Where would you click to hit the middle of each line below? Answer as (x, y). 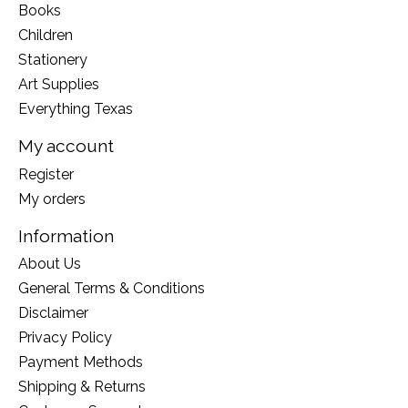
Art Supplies (59, 84)
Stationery (53, 59)
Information (66, 235)
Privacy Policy (65, 338)
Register (46, 174)
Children (46, 35)
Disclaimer (53, 313)
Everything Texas (76, 108)
